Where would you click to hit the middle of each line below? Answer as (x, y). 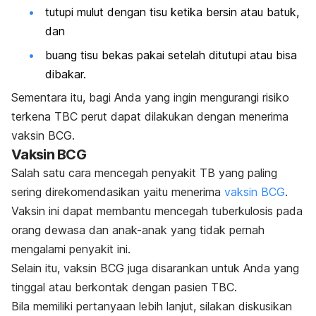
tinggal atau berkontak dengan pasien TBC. (126, 287)
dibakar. (67, 74)
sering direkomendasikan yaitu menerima (118, 192)
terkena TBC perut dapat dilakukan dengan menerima (150, 116)
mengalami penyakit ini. (73, 249)
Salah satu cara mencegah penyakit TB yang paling (144, 172)
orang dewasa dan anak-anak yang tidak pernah (138, 230)
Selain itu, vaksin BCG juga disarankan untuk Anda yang (155, 268)
